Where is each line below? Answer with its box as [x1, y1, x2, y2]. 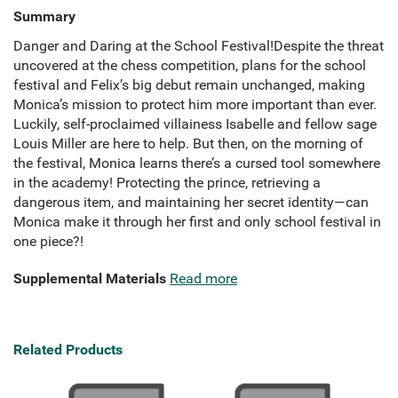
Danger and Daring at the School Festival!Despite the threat [13, 37, 384, 55]
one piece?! [13, 233, 84, 251]
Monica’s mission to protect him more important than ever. [13, 96, 377, 114]
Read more [170, 270, 237, 288]
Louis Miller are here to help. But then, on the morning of [13, 135, 363, 153]
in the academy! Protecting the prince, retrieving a [13, 174, 321, 192]
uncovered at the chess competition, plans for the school [13, 57, 366, 75]
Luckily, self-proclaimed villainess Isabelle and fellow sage [13, 115, 377, 133]
